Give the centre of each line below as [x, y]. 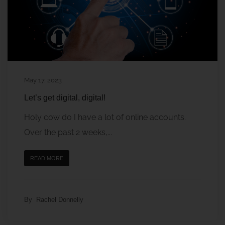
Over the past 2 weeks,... [68, 132]
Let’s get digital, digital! [65, 97]
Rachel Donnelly [60, 199]
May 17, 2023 [43, 80]
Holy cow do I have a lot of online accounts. [106, 117]
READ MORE [47, 158]
